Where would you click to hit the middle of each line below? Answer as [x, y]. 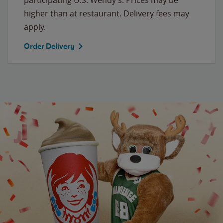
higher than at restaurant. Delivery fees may [107, 13]
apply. [35, 27]
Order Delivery [49, 46]
